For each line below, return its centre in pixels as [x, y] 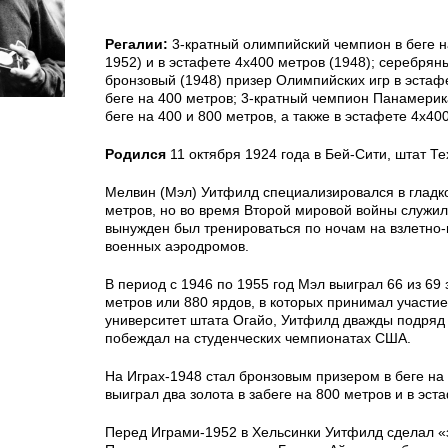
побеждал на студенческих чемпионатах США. [258, 338]
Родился [135, 154]
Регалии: [136, 44]
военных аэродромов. [177, 246]
